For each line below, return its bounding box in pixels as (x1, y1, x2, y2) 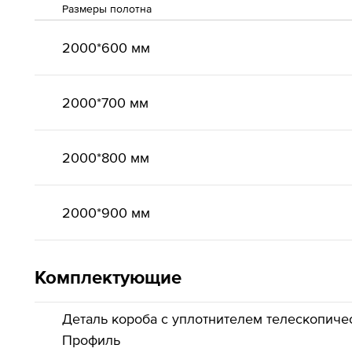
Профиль (62, 332, 120, 348)
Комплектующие (35, 266, 181, 288)
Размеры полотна (62, 2, 152, 15)
